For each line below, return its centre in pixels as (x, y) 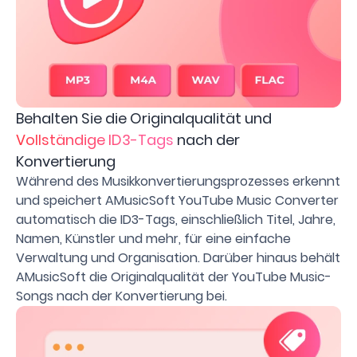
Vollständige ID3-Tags (96, 140)
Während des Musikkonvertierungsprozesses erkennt (178, 182)
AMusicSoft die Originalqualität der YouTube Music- (174, 277)
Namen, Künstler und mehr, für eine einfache (153, 239)
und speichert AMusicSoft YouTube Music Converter (177, 201)
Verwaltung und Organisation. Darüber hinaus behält (178, 258)
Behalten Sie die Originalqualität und (144, 119)
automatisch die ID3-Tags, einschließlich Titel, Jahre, (176, 220)
